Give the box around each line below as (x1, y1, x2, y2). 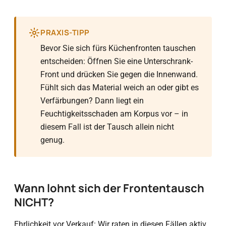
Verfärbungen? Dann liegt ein (40, 96, 144, 105)
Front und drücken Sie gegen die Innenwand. (40, 70, 198, 79)
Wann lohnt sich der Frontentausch (14, 181, 204, 196)
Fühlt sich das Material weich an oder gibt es (40, 83, 199, 92)
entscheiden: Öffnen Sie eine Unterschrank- (40, 56, 193, 66)
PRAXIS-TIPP (40, 27, 90, 38)
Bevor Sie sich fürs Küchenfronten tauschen (40, 43, 196, 53)
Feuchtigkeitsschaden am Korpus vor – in (40, 109, 188, 119)
